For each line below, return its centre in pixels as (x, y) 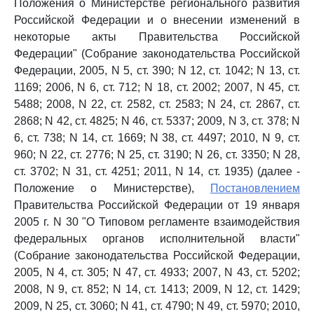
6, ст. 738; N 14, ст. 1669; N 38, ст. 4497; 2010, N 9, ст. (157, 138)
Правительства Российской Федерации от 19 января (157, 205)
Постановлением (255, 188)
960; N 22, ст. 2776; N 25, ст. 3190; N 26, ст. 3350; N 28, (157, 155)
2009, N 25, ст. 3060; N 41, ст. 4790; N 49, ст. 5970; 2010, (157, 306)
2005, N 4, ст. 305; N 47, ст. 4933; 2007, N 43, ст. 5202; (157, 272)
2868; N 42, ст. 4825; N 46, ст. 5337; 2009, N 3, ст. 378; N (157, 121)
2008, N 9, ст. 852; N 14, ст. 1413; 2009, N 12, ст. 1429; (157, 289)
